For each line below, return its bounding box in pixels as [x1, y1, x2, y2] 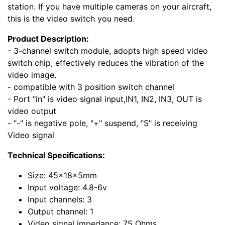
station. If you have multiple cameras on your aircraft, [8, 2, 211, 12]
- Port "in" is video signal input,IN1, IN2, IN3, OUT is [8, 94, 202, 104]
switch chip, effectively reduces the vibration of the [8, 58, 204, 68]
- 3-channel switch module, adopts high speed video [8, 46, 208, 56]
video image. [8, 70, 59, 80]
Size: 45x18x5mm [28, 170, 97, 181]
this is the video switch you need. [8, 14, 135, 24]
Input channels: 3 [28, 194, 92, 205]
